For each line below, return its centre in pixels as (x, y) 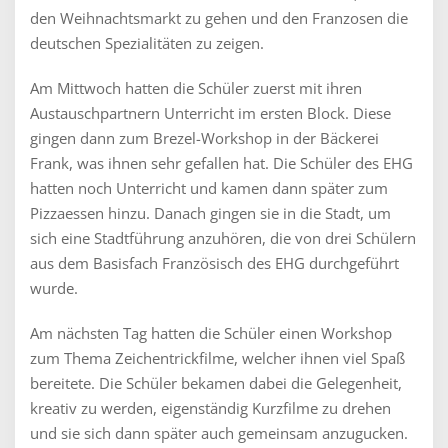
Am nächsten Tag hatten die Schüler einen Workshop (211, 333)
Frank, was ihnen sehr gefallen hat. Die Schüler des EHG (221, 163)
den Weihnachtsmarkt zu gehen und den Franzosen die (219, 18)
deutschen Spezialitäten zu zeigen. (147, 43)
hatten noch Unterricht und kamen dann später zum (209, 188)
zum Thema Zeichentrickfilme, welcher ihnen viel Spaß (217, 358)
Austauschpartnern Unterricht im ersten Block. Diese (210, 113)
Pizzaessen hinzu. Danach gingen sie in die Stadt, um (210, 213)
